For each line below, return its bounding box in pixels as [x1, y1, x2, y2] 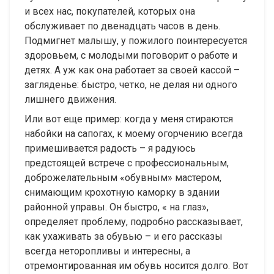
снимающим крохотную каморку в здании [24, 187, 220, 199]
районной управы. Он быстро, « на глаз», [24, 201, 209, 213]
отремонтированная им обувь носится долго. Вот [24, 260, 248, 272]
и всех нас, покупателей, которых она [24, 6, 195, 18]
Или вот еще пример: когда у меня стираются [24, 113, 233, 125]
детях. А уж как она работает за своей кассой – [24, 64, 240, 76]
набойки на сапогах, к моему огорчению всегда [24, 128, 243, 140]
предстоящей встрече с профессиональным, [24, 157, 229, 169]
